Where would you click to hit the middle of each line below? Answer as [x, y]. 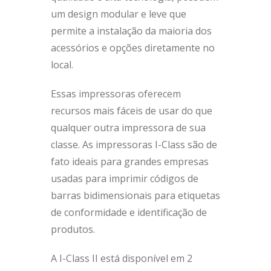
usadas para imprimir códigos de [125, 178]
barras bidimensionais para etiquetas [135, 195]
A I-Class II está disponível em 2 [122, 258]
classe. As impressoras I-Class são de [134, 145]
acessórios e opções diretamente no [133, 48]
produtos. [73, 229]
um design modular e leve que [119, 14]
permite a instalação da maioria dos [131, 31]
